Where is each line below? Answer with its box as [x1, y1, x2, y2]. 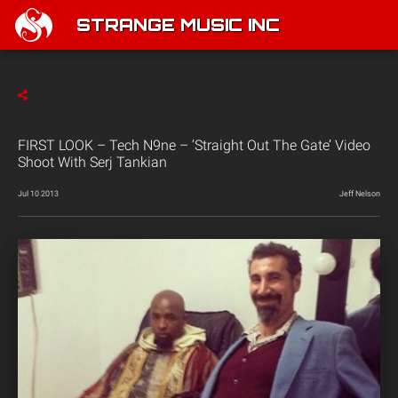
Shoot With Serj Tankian [18, 154, 167, 171]
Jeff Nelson [339, 189, 380, 198]
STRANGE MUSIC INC [76, 18, 280, 36]
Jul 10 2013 [18, 189, 59, 198]
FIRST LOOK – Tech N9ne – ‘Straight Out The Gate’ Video [18, 137, 370, 154]
